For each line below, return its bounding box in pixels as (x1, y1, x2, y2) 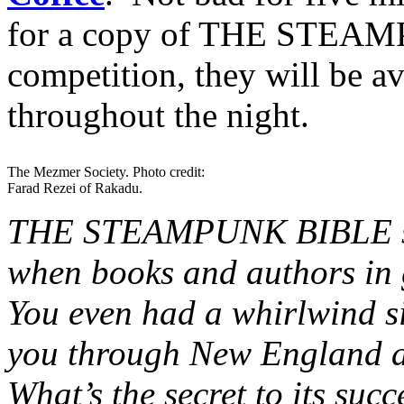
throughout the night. (7, 95, 309, 134)
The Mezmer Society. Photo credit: (7, 163, 205, 179)
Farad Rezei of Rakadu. (7, 179, 142, 196)
